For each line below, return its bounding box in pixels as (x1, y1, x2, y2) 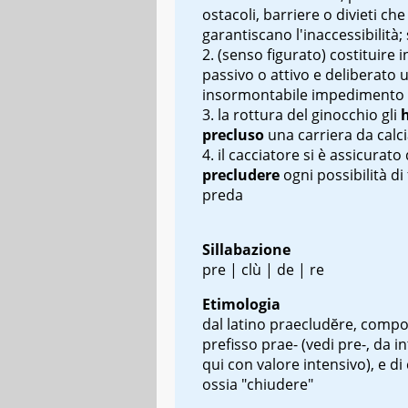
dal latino (202, 313, 270, 334)
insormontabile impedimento (202, 84, 404, 105)
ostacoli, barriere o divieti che (202, 4, 405, 25)
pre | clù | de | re (202, 259, 324, 280)
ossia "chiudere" (202, 373, 313, 394)
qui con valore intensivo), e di (202, 353, 406, 374)
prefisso (202, 333, 261, 354)
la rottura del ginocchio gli (218, 104, 401, 125)
